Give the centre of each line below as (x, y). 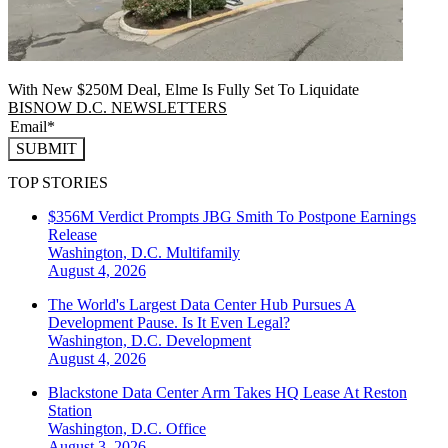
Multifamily (203, 253)
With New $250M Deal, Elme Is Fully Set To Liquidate (183, 89)
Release (72, 235)
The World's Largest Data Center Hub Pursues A (202, 305)
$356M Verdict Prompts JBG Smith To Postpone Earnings (232, 217)
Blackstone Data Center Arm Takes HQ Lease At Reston (227, 393)
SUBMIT (46, 148)
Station (70, 411)
